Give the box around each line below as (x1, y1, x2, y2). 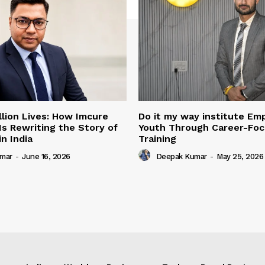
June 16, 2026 (22, 151, 70, 161)
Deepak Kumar (156, 151, 207, 161)
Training (138, 133, 176, 145)
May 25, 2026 (216, 151, 263, 161)
